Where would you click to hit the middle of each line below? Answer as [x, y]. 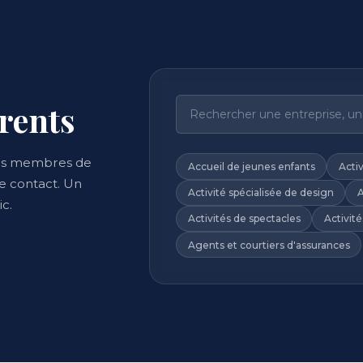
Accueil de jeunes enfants [251, 166]
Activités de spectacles [244, 219]
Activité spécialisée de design [261, 193]
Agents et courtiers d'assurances [269, 245]
